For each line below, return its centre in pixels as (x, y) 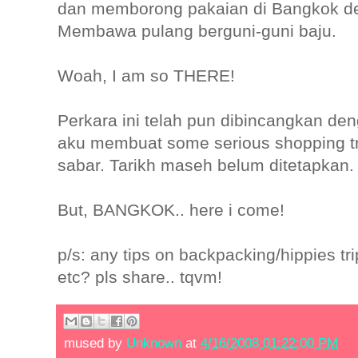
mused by (95, 343)
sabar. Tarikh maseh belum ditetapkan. (206, 165)
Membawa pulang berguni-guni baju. (197, 31)
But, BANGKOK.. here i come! (171, 210)
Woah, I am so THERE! (146, 76)
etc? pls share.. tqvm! (140, 277)
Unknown (154, 343)
